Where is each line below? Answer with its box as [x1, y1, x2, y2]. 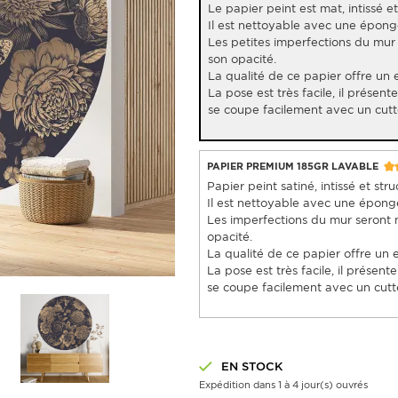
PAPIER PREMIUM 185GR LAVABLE [207, 160, 381, 172]
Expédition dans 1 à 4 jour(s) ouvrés [199, 378, 368, 391]
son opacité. [208, 52, 276, 66]
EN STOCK [221, 360, 283, 373]
